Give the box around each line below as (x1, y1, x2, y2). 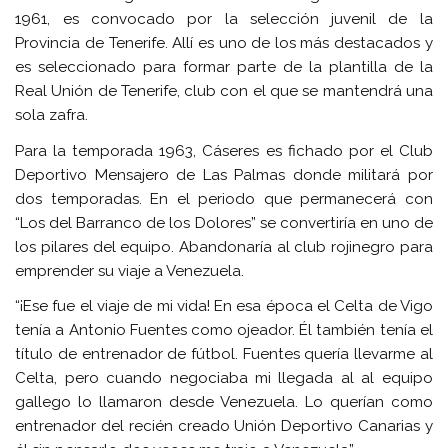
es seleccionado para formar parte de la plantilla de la (15, 58, 433, 77)
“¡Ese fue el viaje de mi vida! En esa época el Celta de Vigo (15, 297, 433, 316)
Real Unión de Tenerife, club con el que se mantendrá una (15, 82, 433, 101)
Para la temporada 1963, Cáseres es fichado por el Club (15, 141, 433, 160)
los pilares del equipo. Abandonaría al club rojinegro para (15, 237, 433, 256)
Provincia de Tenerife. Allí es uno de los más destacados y (15, 34, 433, 53)
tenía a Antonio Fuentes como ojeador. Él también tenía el (15, 321, 433, 340)
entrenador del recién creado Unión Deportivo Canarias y (15, 417, 433, 436)
